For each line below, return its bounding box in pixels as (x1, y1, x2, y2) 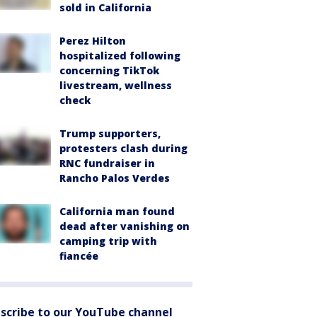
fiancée (59, 249, 98, 263)
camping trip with (59, 234, 157, 248)
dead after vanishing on (59, 219, 190, 233)
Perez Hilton (59, 34, 126, 47)
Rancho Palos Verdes (59, 171, 170, 185)
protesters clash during (59, 142, 188, 155)
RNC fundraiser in (59, 156, 155, 170)
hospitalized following (59, 49, 180, 62)
